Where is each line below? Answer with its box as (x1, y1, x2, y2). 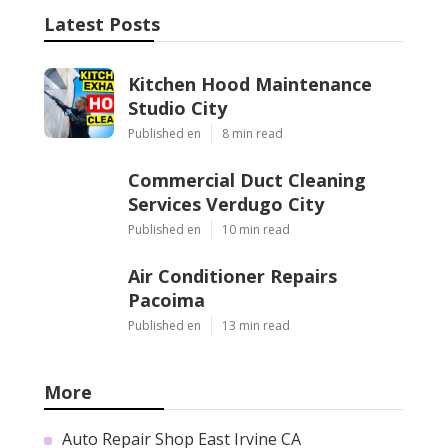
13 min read (222, 317, 290, 335)
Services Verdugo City (128, 192, 324, 217)
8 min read (222, 125, 283, 143)
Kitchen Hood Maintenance (128, 72, 372, 97)
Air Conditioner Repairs (128, 264, 337, 289)
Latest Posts (44, 12, 160, 37)
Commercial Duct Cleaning (128, 168, 366, 193)
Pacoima (128, 288, 205, 313)
